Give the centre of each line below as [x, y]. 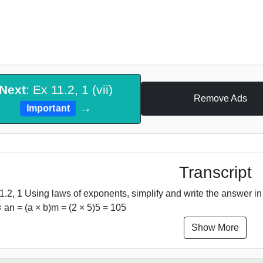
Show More [215, 227]
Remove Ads [220, 99]
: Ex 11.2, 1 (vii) [70, 90]
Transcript [215, 172]
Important [48, 109]
